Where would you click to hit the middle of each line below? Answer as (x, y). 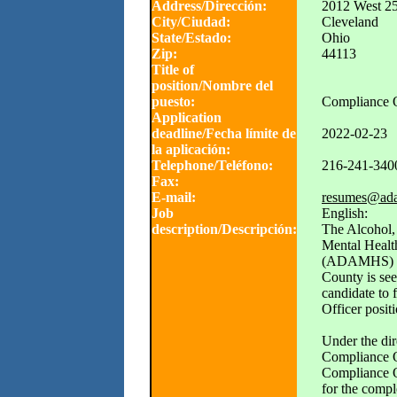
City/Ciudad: (191, 22)
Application (187, 117)
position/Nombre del (212, 86)
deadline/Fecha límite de (224, 133)
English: (345, 213)
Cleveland (350, 22)
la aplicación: (191, 149)
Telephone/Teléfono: (212, 165)
